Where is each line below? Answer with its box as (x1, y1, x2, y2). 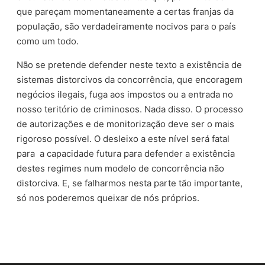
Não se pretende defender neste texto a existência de (17, 59, 243, 70)
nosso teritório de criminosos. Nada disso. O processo (17, 103, 244, 115)
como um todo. (17, 35, 79, 47)
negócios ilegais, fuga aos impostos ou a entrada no (17, 88, 234, 100)
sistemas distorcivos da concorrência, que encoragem (17, 73, 243, 85)
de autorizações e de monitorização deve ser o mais (17, 118, 235, 130)
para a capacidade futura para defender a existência (17, 147, 235, 159)
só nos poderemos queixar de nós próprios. (17, 192, 200, 203)
